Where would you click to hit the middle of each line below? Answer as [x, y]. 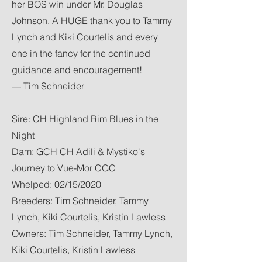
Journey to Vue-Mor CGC [64, 168]
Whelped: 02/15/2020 [56, 184]
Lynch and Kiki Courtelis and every [85, 37]
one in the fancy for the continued [81, 53]
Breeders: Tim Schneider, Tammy [80, 201]
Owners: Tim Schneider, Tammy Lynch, [92, 233]
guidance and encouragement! [77, 70]
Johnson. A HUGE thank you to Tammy [92, 20]
